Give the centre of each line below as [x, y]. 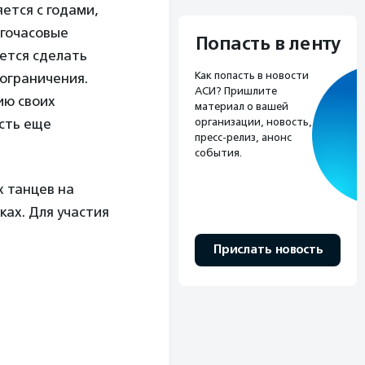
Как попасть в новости [252, 75]
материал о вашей [242, 106]
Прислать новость [268, 249]
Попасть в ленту [268, 44]
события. [218, 152]
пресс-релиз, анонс [243, 137]
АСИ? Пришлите [236, 90]
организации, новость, [253, 121]
